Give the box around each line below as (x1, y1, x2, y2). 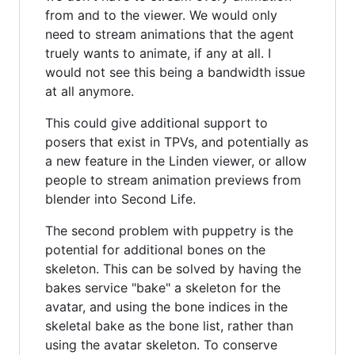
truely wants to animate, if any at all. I (45, 45, 271, 62)
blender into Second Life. (45, 191, 196, 208)
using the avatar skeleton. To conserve (45, 337, 277, 353)
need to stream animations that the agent (45, 26, 294, 43)
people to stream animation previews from (45, 172, 301, 189)
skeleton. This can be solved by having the (45, 261, 301, 277)
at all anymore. (45, 83, 134, 100)
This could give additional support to (45, 115, 268, 132)
